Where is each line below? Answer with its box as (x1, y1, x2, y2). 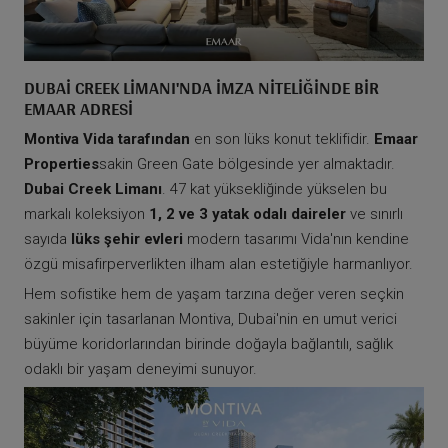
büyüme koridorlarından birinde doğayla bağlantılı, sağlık (24, 334, 393, 353)
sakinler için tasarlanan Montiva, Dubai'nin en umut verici (24, 309, 397, 328)
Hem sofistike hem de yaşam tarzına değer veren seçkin (24, 284, 404, 303)
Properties (24, 154, 99, 173)
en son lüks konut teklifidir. (190, 129, 374, 148)
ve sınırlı (346, 204, 403, 223)
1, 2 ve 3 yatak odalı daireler (149, 204, 346, 223)
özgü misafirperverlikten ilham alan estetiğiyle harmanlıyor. (24, 254, 413, 273)
